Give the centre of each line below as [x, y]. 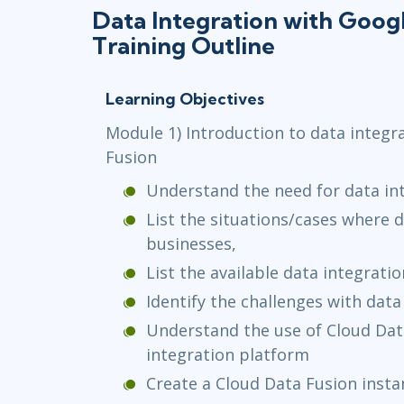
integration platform [228, 354]
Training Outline [184, 45]
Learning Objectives [185, 98]
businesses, [191, 243]
